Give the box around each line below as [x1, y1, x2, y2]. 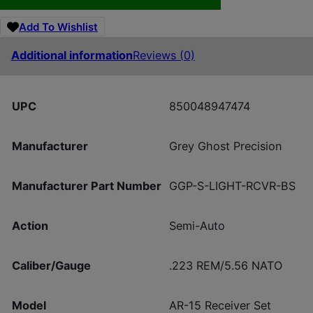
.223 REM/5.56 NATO [168, 258, 282, 272]
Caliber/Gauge [11, 258, 91, 272]
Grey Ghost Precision [168, 138, 282, 153]
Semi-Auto [168, 218, 225, 233]
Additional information [10, 48, 133, 63]
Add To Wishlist [19, 20, 98, 34]
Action [11, 218, 48, 233]
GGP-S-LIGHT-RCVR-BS [168, 178, 296, 193]
